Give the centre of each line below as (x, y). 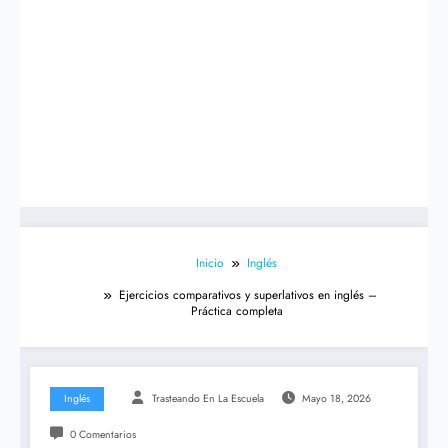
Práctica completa (236, 311)
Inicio (210, 263)
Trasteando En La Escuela (208, 399)
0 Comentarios (102, 435)
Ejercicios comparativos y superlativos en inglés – (248, 295)
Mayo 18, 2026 (336, 399)
